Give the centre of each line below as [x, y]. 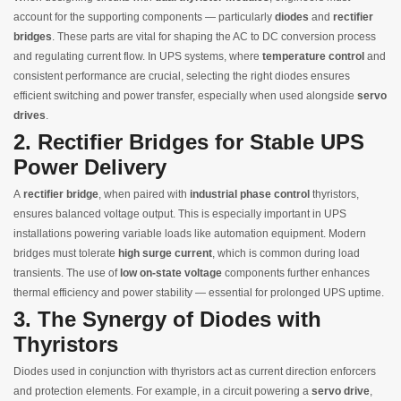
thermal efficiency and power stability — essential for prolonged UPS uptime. [199, 293]
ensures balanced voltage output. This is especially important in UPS [180, 214]
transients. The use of [67, 273]
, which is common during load [286, 253]
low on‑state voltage [171, 273]
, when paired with [144, 194]
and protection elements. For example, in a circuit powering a [162, 391]
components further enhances [296, 273]
